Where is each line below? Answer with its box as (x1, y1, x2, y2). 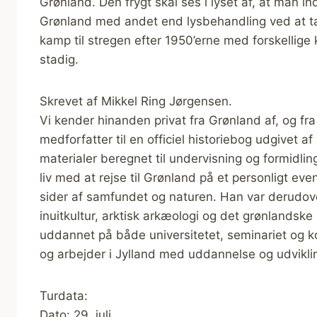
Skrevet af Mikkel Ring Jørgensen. (40, 93, 232, 108)
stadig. (40, 52, 79, 67)
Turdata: (40, 288, 88, 303)
